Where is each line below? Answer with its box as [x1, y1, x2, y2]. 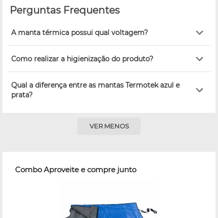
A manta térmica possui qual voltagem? [11, 28, 148, 37]
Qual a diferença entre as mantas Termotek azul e [11, 80, 180, 90]
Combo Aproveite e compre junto [15, 164, 136, 174]
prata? [11, 90, 33, 99]
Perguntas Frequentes [10, 4, 120, 16]
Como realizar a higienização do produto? [11, 54, 153, 63]
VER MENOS [89, 122, 129, 130]
